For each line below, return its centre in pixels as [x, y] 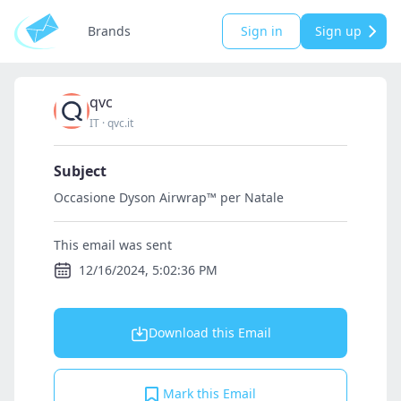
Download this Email [209, 333]
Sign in [261, 31]
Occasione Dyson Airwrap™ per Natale [169, 197]
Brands [109, 31]
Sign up [338, 31]
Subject [80, 171]
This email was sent [113, 245]
